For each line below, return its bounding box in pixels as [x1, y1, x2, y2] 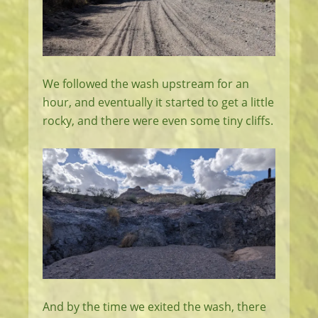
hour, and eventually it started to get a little [43, 94, 274, 110]
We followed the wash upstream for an [43, 75, 249, 92]
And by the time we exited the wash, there [43, 299, 266, 314]
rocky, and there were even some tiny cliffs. [43, 112, 273, 128]
